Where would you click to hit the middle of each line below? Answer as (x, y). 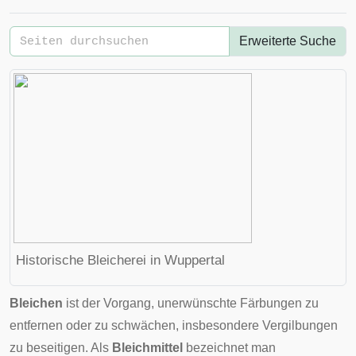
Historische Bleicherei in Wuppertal (120, 260)
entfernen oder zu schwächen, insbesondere (136, 325)
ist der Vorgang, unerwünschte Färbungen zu (191, 303)
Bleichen (36, 303)
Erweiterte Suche (288, 41)
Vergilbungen (300, 325)
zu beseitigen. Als (61, 348)
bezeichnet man (229, 348)
